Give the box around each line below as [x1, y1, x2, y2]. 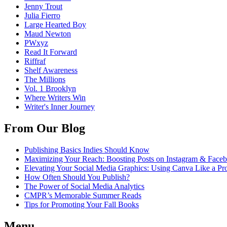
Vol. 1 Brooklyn [24, 84, 76, 93]
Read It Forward [24, 48, 77, 57]
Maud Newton [24, 29, 71, 39]
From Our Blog [4, 122, 85, 135]
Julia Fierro [24, 11, 60, 20]
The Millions [24, 75, 65, 84]
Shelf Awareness [24, 66, 78, 75]
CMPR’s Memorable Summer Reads [24, 191, 141, 200]
